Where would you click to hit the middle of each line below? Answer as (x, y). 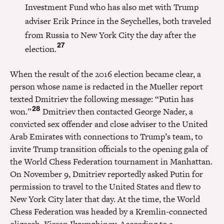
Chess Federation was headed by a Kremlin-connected (108, 211)
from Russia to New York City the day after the (110, 35)
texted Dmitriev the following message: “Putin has (102, 99)
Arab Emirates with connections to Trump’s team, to (106, 136)
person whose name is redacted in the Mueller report (106, 86)
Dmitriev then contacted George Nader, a (117, 111)
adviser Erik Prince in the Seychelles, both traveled (118, 21)
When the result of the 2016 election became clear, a (105, 74)
